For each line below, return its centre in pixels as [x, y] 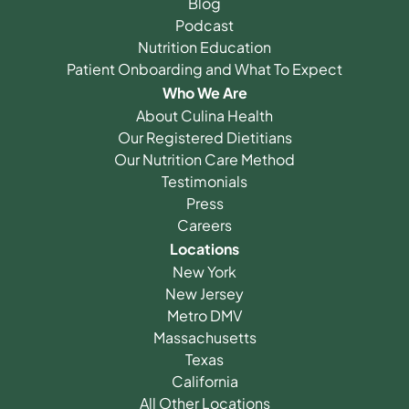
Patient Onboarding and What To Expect [204, 68]
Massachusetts [204, 337]
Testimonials [204, 181]
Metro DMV [204, 315]
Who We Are [204, 92]
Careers [204, 225]
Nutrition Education [204, 47]
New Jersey [204, 293]
